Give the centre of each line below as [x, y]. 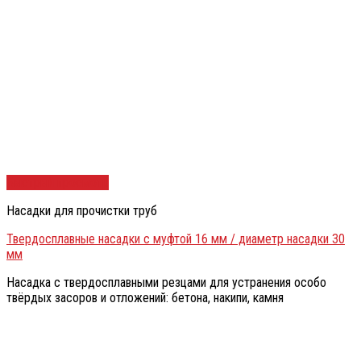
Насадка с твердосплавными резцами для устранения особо [166, 283]
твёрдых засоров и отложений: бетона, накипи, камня [145, 298]
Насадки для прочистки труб [82, 211]
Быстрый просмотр [58, 183]
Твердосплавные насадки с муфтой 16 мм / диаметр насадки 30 [176, 239]
